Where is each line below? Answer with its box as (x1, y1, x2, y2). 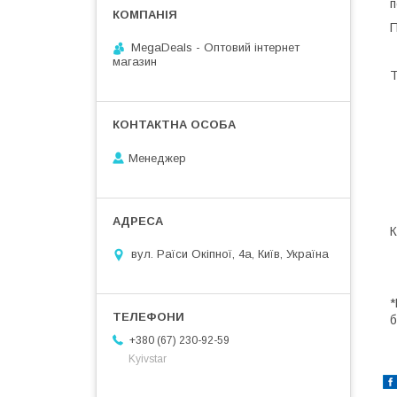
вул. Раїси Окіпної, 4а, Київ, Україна (131, 247, 329, 261)
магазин (113, 55, 157, 68)
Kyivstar (128, 353, 167, 366)
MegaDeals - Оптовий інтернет (131, 41, 300, 54)
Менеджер (128, 151, 186, 165)
